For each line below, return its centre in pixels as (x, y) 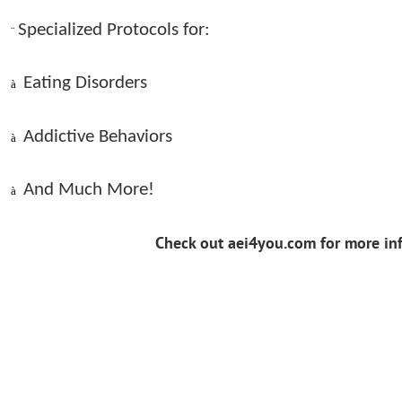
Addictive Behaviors (98, 136)
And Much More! (89, 190)
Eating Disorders (86, 83)
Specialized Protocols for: (114, 30)
